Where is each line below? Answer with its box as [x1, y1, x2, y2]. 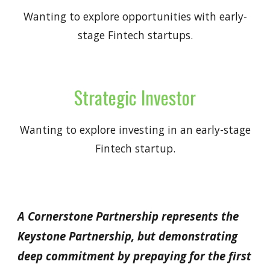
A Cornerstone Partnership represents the [17, 209, 239, 224]
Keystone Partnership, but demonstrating [17, 228, 238, 243]
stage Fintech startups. [77, 28, 193, 42]
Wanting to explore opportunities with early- [23, 9, 247, 24]
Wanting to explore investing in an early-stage [19, 122, 251, 137]
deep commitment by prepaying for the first [17, 248, 252, 263]
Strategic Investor [74, 83, 196, 111]
